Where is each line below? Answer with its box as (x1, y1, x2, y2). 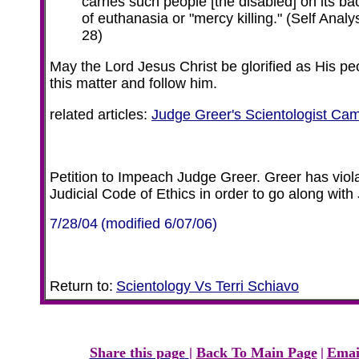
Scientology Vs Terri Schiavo (116, 278, 299, 294)
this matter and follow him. (50, 75, 217, 91)
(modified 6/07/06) (101, 216, 217, 232)
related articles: (50, 107, 151, 123)
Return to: (50, 278, 113, 294)
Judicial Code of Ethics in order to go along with (50, 186, 357, 202)
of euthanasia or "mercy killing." (82, 10, 282, 26)
